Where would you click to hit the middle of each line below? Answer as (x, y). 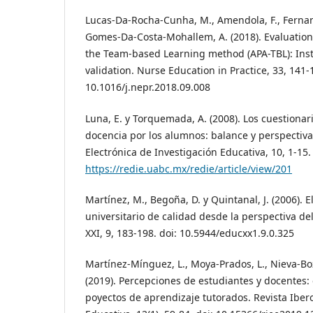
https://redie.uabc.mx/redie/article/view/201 (189, 168)
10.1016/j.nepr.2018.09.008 (148, 87)
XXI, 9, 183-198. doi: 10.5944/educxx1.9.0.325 (190, 233)
